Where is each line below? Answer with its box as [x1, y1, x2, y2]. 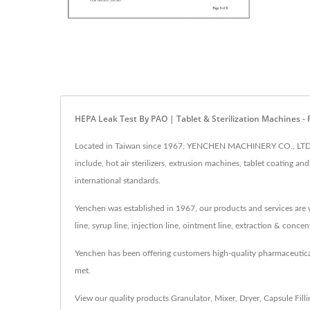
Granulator [171, 293, 210, 302]
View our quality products [75, 293, 171, 302]
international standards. [75, 176, 161, 185]
